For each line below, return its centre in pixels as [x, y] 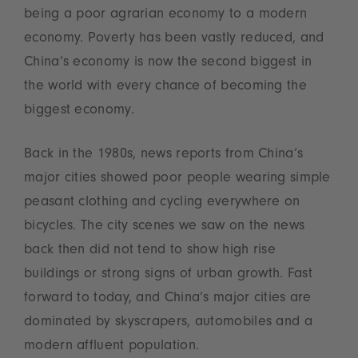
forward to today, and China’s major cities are [168, 298]
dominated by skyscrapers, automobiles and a [168, 322]
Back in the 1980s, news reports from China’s [164, 155]
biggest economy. [82, 111]
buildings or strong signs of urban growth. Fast [169, 274]
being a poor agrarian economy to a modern [166, 15]
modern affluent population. [112, 346]
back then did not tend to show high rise [150, 251]
